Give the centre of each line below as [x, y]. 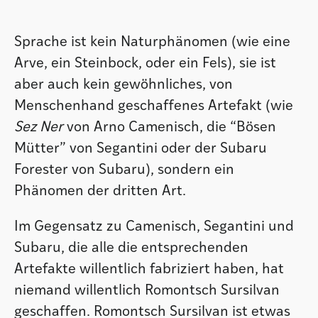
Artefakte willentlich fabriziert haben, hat [149, 269]
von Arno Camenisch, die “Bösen [170, 127]
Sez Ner [39, 127]
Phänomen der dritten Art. [100, 191]
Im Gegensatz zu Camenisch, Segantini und [154, 227]
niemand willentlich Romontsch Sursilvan [147, 291]
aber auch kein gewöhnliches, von [124, 85]
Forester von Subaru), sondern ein [124, 170]
